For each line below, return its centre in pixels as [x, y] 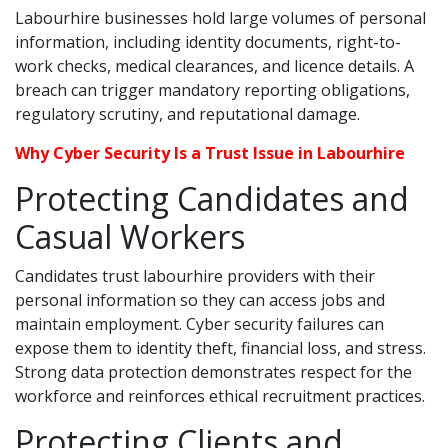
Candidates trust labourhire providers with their [195, 276]
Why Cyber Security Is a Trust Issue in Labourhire [210, 153]
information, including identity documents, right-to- [208, 42]
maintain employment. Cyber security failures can [199, 324]
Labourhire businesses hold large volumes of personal [220, 18]
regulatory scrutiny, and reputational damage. [187, 114]
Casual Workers [130, 236]
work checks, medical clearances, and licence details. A [214, 66]
